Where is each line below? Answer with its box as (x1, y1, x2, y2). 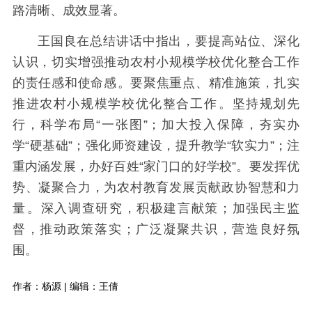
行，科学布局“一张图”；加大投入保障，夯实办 (12, 118, 300, 132)
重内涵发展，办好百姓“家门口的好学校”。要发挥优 (12, 159, 300, 174)
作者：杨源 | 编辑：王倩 (12, 281, 118, 292)
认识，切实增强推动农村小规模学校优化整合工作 (12, 55, 300, 70)
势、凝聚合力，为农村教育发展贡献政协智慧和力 (12, 180, 300, 195)
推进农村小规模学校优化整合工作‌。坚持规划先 (12, 97, 300, 111)
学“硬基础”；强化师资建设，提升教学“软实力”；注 (12, 139, 300, 153)
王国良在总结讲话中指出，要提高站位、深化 (37, 34, 300, 49)
